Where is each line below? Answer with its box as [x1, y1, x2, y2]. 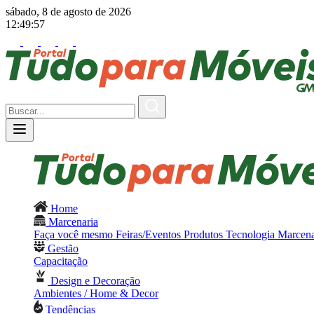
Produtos [184, 228, 226, 240]
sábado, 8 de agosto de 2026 [6, 6, 131, 18]
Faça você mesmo [34, 228, 116, 240]
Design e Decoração [48, 275, 140, 287]
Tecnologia [226, 228, 278, 240]
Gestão [45, 243, 78, 254]
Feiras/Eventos [116, 228, 184, 240]
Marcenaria [46, 216, 98, 228]
